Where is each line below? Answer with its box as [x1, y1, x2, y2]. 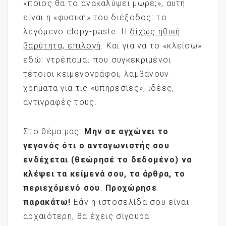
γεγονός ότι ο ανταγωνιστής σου [23, 140, 169, 150]
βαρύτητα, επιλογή [23, 40, 101, 50]
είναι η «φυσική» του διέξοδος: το [23, 12, 167, 22]
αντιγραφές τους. [23, 97, 97, 107]
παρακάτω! [23, 197, 71, 207]
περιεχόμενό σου [23, 183, 100, 193]
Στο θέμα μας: [23, 126, 85, 136]
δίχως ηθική [130, 26, 181, 36]
